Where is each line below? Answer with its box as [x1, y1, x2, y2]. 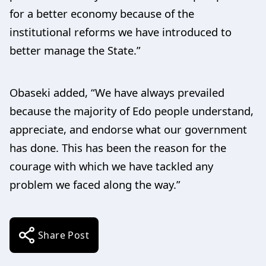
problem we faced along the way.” [9, 176, 180, 192]
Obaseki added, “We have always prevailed [9, 84, 224, 100]
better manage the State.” [9, 42, 141, 58]
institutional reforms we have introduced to [9, 24, 232, 39]
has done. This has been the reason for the [9, 140, 226, 155]
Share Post [38, 228, 89, 242]
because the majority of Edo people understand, [9, 103, 254, 118]
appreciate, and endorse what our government [9, 121, 247, 137]
